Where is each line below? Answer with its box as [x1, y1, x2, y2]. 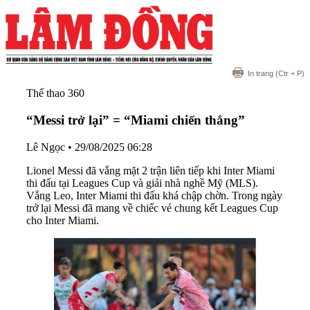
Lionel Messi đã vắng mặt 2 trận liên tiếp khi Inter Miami [26, 164, 275, 176]
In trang [248, 69, 273, 78]
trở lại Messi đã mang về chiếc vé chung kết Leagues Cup [26, 201, 278, 214]
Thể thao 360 [26, 87, 84, 100]
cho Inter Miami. [26, 214, 99, 226]
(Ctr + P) [273, 69, 304, 78]
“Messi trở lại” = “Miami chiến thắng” [26, 113, 245, 128]
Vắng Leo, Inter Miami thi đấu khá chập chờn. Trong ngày [26, 189, 282, 201]
